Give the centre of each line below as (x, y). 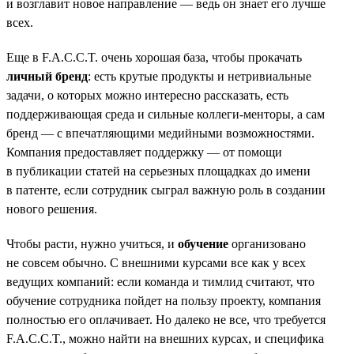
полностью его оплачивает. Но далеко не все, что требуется (166, 319)
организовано (267, 243)
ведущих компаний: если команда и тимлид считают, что (160, 281)
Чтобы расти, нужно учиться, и (92, 243)
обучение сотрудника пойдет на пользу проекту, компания (164, 300)
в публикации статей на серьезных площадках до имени (158, 171)
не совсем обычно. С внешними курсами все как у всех (156, 262)
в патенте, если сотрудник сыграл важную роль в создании (166, 190)
